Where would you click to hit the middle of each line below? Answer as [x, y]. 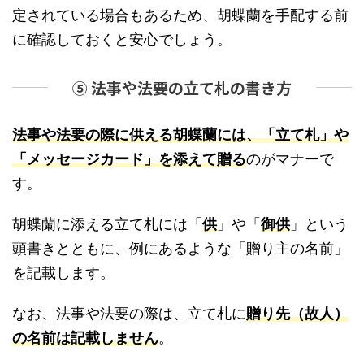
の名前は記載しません [85, 337]
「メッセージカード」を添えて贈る [129, 158]
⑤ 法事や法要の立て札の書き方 [182, 87]
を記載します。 [63, 272]
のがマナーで [290, 158]
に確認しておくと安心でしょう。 [122, 39]
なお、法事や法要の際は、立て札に [129, 313]
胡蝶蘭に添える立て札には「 [107, 223]
